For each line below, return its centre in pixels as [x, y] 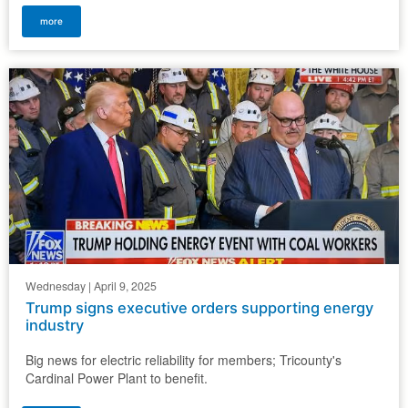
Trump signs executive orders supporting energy [199, 308]
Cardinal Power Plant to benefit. [117, 378]
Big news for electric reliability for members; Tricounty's [184, 360]
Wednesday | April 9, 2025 [91, 286]
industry [55, 326]
